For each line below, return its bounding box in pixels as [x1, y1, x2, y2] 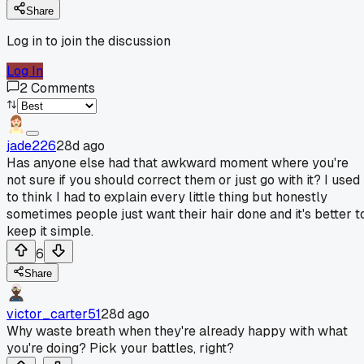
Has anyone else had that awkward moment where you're [6, 154, 349, 171]
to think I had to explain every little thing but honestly [6, 188, 327, 206]
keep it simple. [6, 222, 93, 240]
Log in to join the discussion [6, 32, 171, 50]
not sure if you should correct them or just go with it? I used [6, 171, 360, 188]
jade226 [6, 136, 56, 154]
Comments [31, 79, 95, 97]
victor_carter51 [6, 305, 101, 323]
